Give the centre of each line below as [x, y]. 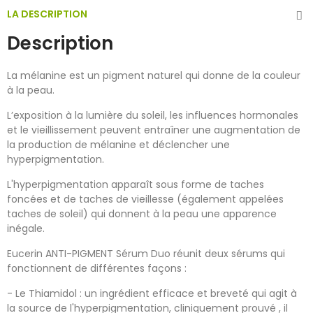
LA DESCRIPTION [47, 14]
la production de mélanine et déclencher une [118, 145]
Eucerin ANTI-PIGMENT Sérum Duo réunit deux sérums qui [146, 254]
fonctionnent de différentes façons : [97, 269]
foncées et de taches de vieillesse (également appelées [145, 199]
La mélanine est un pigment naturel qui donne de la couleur [154, 76]
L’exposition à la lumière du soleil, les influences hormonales [153, 116]
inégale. [26, 229]
